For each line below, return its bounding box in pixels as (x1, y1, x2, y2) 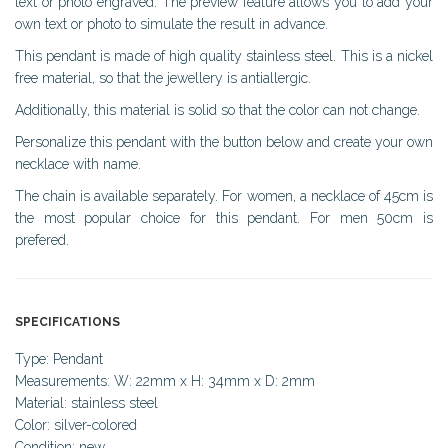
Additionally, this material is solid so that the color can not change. (15, 101, 420, 118)
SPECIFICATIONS (15, 314, 120, 329)
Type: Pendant (15, 350, 103, 367)
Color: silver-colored (15, 416, 137, 433)
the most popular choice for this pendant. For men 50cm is (15, 209, 433, 226)
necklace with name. (15, 155, 141, 172)
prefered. (15, 231, 69, 248)
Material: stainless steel (15, 394, 158, 411)
